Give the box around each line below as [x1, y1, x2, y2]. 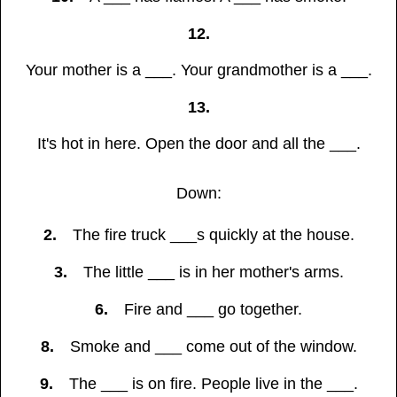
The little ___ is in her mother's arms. [82, 263, 344, 282]
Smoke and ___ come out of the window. [69, 338, 357, 356]
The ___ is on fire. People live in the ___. [68, 375, 358, 393]
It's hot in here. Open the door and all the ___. [36, 135, 361, 153]
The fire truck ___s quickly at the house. [72, 226, 354, 245]
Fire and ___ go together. [124, 300, 302, 319]
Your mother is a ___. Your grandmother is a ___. [25, 61, 372, 80]
